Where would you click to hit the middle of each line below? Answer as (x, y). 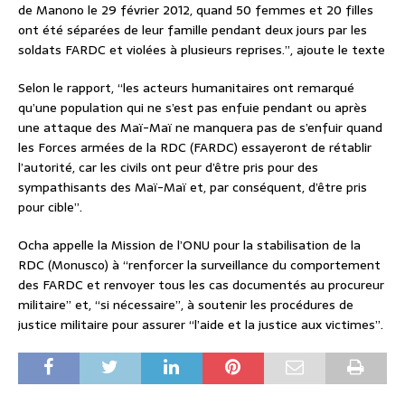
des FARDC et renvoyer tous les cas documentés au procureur (201, 284)
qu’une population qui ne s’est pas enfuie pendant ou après (193, 107)
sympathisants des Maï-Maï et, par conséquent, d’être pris (193, 187)
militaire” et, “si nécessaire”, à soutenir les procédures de (186, 304)
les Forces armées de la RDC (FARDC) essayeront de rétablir (195, 147)
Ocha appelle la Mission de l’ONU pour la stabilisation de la (189, 245)
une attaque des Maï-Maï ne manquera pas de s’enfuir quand (200, 127)
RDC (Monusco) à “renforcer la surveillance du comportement (199, 264)
